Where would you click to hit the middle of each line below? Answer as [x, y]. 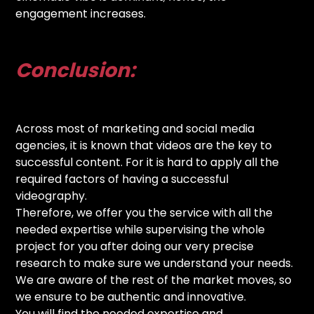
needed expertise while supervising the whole [141, 229]
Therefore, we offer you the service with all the [144, 212]
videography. [52, 196]
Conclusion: [76, 70]
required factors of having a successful [122, 179]
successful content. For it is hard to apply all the [148, 162]
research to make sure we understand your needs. [155, 263]
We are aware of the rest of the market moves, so [154, 280]
